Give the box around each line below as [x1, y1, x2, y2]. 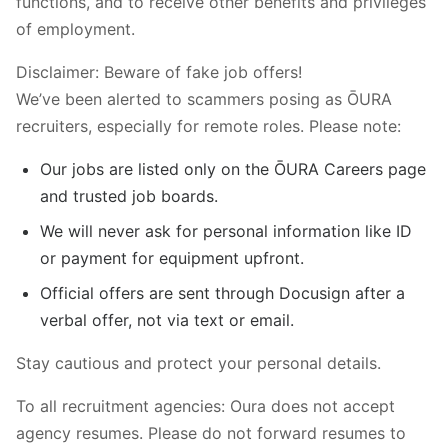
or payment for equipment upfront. [40, 247, 304, 268]
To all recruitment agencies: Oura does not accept [16, 395, 395, 416]
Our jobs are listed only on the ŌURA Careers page [40, 158, 426, 179]
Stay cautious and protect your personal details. [16, 352, 381, 373]
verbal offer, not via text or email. [40, 309, 294, 330]
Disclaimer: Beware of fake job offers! [16, 61, 302, 82]
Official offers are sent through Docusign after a [40, 282, 405, 303]
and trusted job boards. [40, 185, 218, 206]
